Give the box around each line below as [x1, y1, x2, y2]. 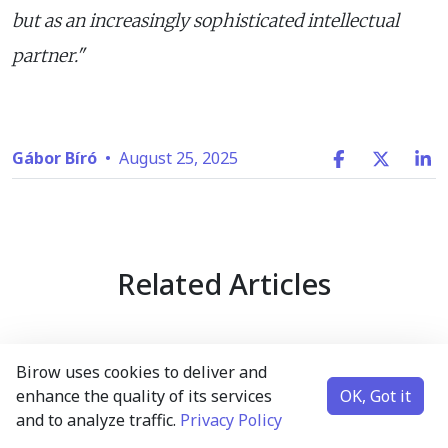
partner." [12, 44, 84, 67]
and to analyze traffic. [16, 409, 180, 431]
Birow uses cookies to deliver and [16, 361, 267, 383]
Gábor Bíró [12, 146, 97, 169]
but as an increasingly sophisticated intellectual [12, 9, 399, 32]
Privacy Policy [180, 409, 282, 431]
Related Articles [117, 263, 331, 303]
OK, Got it [339, 385, 411, 407]
